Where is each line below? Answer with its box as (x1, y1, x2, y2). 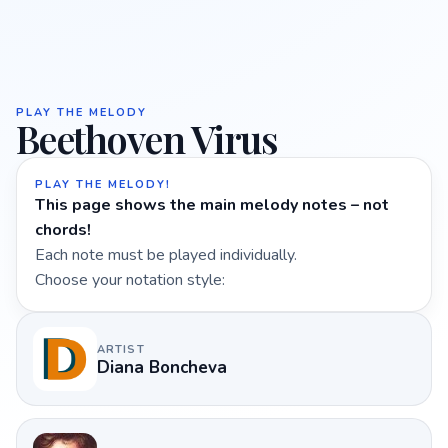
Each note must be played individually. (35, 244, 297, 266)
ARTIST (97, 341, 145, 357)
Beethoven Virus (16, 113, 278, 164)
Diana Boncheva (97, 355, 227, 379)
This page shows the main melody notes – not (35, 194, 389, 216)
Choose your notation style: (35, 269, 225, 291)
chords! (35, 219, 91, 241)
